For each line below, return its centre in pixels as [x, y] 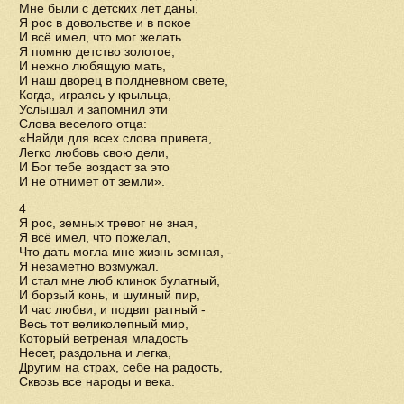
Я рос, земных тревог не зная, [108, 223]
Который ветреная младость [103, 338]
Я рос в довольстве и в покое [105, 23]
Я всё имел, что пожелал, [95, 237]
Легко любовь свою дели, [94, 152]
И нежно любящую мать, [92, 66]
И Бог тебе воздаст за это [94, 167]
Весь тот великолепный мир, [104, 324]
